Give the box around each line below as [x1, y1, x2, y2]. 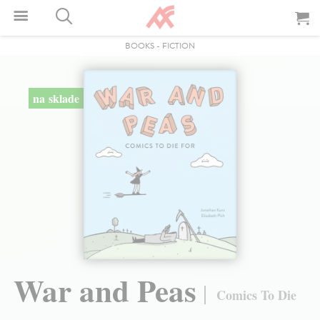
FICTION [162, 39, 195, 52]
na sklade [32, 90, 79, 106]
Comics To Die [216, 285, 297, 304]
